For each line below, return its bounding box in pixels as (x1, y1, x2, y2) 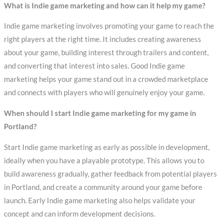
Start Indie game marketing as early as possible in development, (3, 143, 210, 151)
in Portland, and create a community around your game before (3, 183, 202, 191)
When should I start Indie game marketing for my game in (3, 109, 196, 118)
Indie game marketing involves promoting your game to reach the (3, 22, 214, 31)
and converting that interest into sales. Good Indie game (3, 62, 185, 71)
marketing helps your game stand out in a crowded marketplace (3, 75, 208, 84)
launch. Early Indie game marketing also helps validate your (3, 196, 195, 205)
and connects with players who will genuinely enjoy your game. (3, 88, 205, 97)
